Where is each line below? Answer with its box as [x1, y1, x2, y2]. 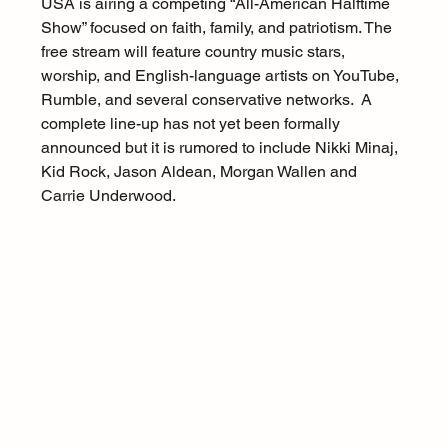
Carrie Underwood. [40, 186, 176, 206]
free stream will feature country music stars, [40, 42, 349, 62]
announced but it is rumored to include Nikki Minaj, [40, 138, 402, 158]
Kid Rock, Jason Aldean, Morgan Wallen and [40, 162, 361, 182]
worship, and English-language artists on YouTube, [40, 66, 403, 86]
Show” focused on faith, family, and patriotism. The [40, 18, 396, 38]
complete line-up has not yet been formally [40, 114, 344, 134]
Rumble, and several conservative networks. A [40, 90, 376, 110]
